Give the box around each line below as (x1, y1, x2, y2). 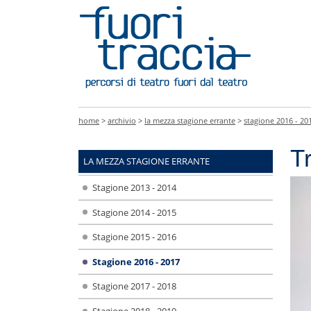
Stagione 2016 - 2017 (92, 255, 180, 268)
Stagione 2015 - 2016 (92, 230, 176, 244)
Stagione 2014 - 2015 (92, 205, 176, 219)
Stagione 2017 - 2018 (92, 280, 176, 293)
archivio (108, 115, 136, 126)
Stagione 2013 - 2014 (92, 180, 176, 194)
